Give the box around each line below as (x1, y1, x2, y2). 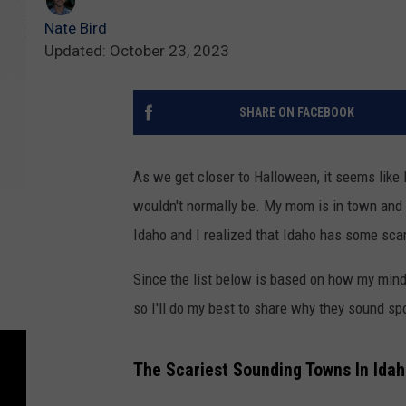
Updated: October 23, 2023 (44, 42, 229, 61)
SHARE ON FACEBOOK (238, 105, 354, 121)
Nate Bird (44, 19, 107, 38)
